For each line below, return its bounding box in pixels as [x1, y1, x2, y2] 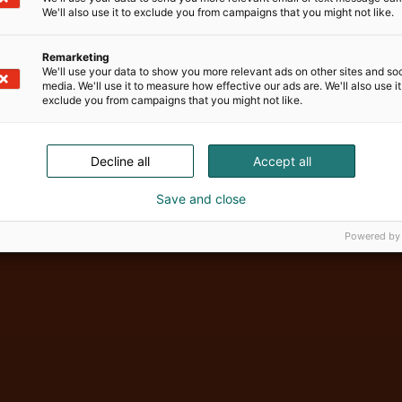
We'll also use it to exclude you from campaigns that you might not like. [42, 4, 394, 19]
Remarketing [42, 49, 109, 64]
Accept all [252, 153, 311, 169]
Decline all [91, 153, 150, 169]
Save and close [156, 190, 246, 206]
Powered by [345, 229, 400, 242]
